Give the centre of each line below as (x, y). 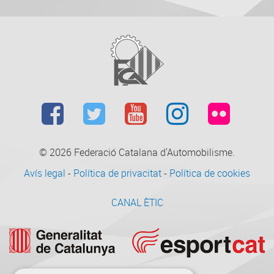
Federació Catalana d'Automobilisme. (154, 152)
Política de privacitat (119, 173)
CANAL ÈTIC (137, 202)
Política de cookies (210, 173)
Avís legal (46, 173)
